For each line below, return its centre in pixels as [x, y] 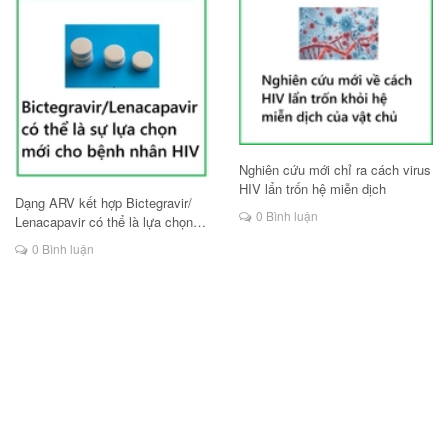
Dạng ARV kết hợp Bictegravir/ [103, 202]
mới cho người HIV [69, 240]
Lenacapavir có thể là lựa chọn [104, 221]
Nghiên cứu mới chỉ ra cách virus [335, 169]
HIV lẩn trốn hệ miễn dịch [312, 188]
